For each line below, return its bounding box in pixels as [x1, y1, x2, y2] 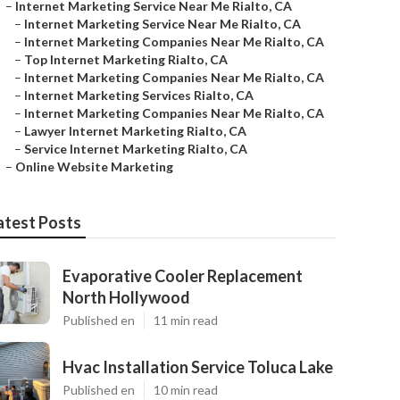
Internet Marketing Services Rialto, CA [24, 87, 254, 103]
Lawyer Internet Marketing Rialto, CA [24, 123, 246, 138]
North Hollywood [62, 287, 190, 307]
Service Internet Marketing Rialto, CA [24, 141, 247, 156]
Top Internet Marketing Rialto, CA [24, 52, 228, 67]
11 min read [154, 312, 218, 328]
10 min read [154, 382, 218, 397]
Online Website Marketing [15, 159, 173, 174]
